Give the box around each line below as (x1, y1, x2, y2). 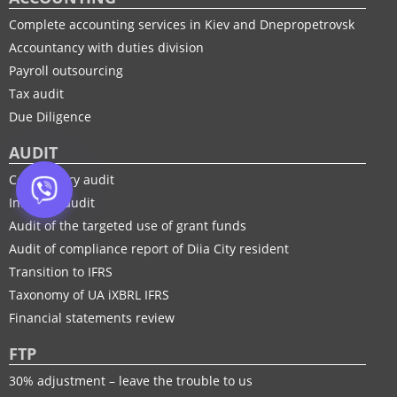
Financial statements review (9, 309, 175, 327)
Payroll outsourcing (9, 62, 123, 80)
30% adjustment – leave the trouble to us (9, 372, 253, 390)
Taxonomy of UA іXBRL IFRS (9, 286, 169, 304)
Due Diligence (9, 108, 91, 126)
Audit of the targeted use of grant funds (9, 217, 246, 235)
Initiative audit (9, 194, 95, 212)
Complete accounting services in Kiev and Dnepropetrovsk (9, 16, 354, 34)
